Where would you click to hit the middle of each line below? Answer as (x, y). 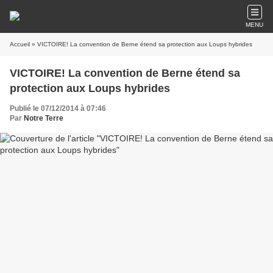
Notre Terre (44, 118)
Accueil (20, 44)
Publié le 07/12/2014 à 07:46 (58, 108)
